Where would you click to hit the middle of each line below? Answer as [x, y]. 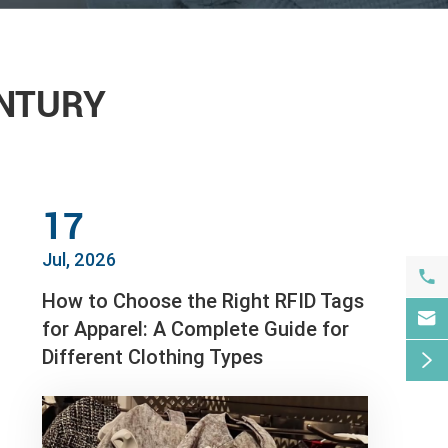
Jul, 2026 [79, 260]
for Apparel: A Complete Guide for [196, 329]
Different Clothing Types [153, 357]
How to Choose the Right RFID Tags [203, 301]
